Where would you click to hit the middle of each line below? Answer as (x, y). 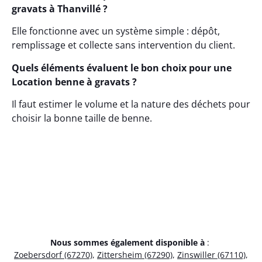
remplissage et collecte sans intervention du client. (123, 45)
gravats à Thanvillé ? (60, 9)
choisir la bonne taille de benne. (82, 118)
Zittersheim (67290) (135, 255)
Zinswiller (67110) (211, 255)
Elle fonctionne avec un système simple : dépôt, (116, 31)
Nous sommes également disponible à (127, 243)
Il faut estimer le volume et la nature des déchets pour (131, 104)
